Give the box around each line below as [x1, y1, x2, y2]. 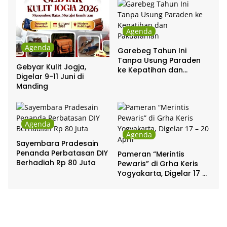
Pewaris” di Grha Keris [118, 158, 198, 169]
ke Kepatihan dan [118, 65, 183, 75]
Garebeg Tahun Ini [118, 46, 186, 56]
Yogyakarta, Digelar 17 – [118, 168, 165, 178]
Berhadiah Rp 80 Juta [16, 157, 96, 168]
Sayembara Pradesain [16, 138, 98, 148]
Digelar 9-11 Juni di [16, 71, 84, 82]
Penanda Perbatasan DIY [16, 147, 108, 158]
